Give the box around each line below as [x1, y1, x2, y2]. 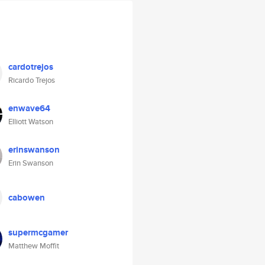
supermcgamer [8, 226, 68, 239]
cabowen [8, 191, 45, 204]
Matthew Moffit [8, 240, 59, 251]
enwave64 [8, 102, 50, 115]
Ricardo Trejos [8, 75, 55, 86]
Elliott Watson [8, 116, 53, 127]
